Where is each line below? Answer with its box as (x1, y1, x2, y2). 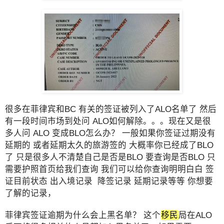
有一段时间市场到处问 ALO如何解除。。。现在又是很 (5, 116, 211, 126)
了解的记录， (5, 188, 56, 198)
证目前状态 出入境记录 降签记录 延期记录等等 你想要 (5, 176, 213, 186)
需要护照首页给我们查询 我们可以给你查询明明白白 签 (5, 164, 214, 174)
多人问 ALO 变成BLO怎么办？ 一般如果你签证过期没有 (5, 128, 215, 138)
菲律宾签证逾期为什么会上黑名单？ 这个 (5, 210, 160, 220)
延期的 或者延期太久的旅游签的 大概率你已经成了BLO (5, 140, 213, 150)
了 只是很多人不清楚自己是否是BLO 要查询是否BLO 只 (5, 152, 215, 162)
